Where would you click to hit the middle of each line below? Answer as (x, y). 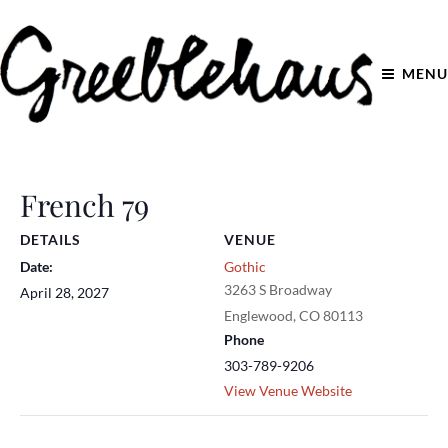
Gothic (245, 266)
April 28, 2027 (64, 292)
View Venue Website (288, 390)
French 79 (84, 204)
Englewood (258, 315)
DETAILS (50, 239)
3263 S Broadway (278, 289)
